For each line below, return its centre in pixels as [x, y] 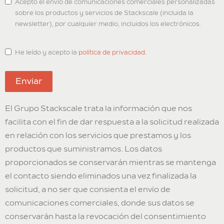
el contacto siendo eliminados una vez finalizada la [101, 176]
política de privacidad [112, 52]
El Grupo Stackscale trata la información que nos [98, 108]
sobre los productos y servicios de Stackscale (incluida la [104, 13]
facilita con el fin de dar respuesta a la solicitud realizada [112, 122]
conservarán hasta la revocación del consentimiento [105, 216]
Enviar [29, 81]
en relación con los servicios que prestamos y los [98, 135]
